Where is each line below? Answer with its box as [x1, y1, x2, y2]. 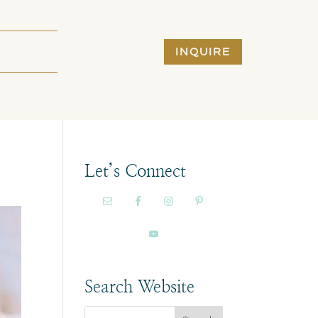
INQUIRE [175, 46, 231, 58]
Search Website [84, 279, 195, 296]
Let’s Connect [84, 163, 187, 180]
